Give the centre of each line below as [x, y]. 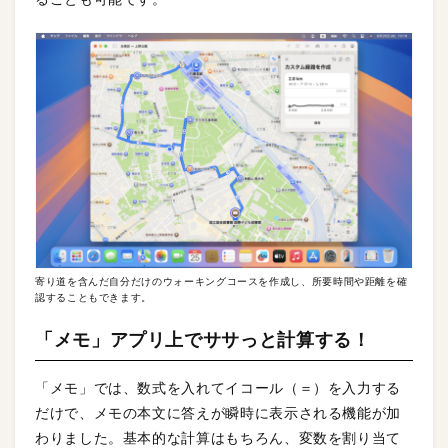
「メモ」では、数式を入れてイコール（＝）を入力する [218, 388]
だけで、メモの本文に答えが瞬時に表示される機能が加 [218, 413]
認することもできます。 [94, 298]
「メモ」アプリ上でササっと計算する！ [203, 340]
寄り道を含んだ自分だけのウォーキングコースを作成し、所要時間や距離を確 [221, 282]
